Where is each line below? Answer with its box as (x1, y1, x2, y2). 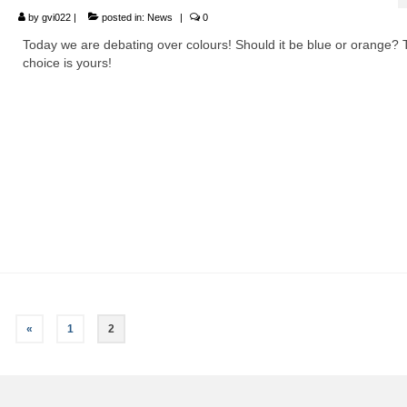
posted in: (98, 11, 147, 23)
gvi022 (41, 11, 71, 23)
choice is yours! (22, 55, 112, 70)
